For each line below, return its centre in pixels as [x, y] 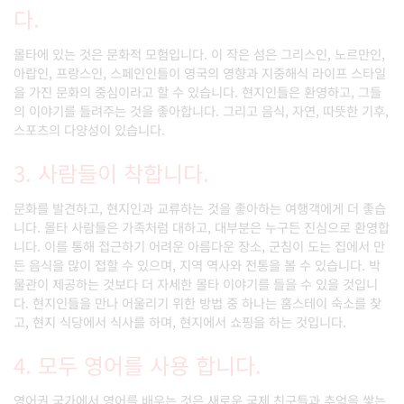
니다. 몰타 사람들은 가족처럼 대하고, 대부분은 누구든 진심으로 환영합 [202, 227]
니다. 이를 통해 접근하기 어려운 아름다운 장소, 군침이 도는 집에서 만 [199, 246]
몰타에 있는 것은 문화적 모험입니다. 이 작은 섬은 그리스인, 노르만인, [199, 54]
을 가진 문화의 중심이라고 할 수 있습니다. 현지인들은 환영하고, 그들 [197, 92]
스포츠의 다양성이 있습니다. [89, 129]
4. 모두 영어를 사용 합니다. [138, 365]
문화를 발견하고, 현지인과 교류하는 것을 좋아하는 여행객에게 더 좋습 [200, 208]
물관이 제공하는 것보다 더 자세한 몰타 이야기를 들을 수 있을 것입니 [196, 284]
